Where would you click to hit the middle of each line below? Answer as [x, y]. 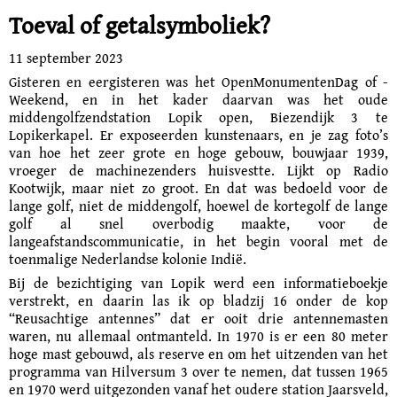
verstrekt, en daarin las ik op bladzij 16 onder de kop [198, 300]
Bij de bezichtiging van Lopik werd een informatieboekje [198, 283]
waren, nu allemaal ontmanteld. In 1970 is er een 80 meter [198, 336]
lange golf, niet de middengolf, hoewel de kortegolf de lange [198, 206]
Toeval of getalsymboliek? [140, 25]
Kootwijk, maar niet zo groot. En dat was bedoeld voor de [198, 188]
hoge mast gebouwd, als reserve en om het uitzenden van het [198, 354]
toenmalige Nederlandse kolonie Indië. [128, 259]
